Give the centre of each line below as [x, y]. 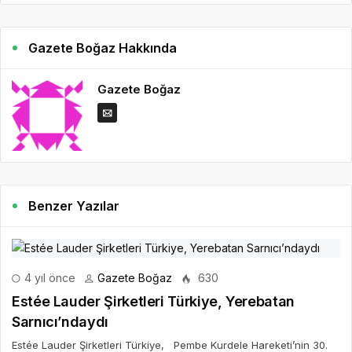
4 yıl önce [48, 278]
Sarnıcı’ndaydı [60, 322]
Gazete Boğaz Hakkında [103, 48]
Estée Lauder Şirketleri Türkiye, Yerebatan [153, 301]
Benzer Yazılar [74, 206]
